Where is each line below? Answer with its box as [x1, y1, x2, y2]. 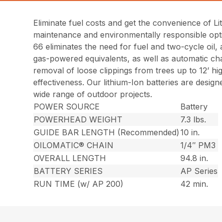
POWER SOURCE [34, 101, 100, 111]
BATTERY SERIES [34, 166, 103, 176]
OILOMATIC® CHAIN [34, 140, 114, 150]
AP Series [180, 166, 218, 176]
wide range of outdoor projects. [33, 89, 153, 99]
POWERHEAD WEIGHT [34, 114, 123, 124]
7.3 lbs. [180, 114, 207, 124]
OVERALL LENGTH [34, 153, 107, 163]
